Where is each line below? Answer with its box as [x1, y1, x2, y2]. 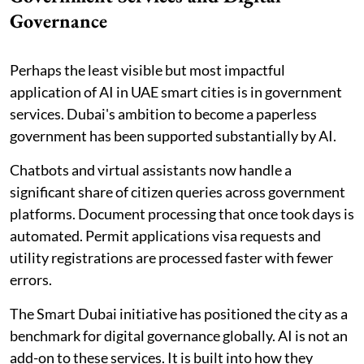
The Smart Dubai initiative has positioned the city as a [10, 304, 348, 323]
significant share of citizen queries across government [10, 182, 345, 201]
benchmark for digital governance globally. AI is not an [10, 326, 348, 344]
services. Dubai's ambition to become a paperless [10, 104, 317, 123]
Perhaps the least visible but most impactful [10, 60, 285, 79]
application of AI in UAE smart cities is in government [10, 82, 342, 101]
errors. [10, 270, 52, 288]
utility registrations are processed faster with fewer [10, 248, 333, 266]
